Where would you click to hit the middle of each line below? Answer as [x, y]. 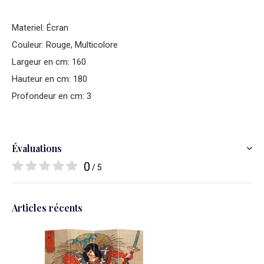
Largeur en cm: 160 [49, 62]
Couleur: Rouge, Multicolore [65, 45]
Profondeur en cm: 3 [52, 96]
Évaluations [37, 148]
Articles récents [47, 208]
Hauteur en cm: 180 [49, 79]
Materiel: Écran [40, 28]
